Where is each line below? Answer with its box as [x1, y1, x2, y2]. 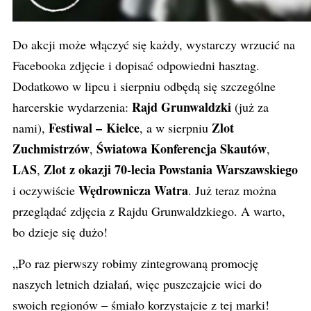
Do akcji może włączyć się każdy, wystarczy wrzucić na [12, 36, 295, 53]
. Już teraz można [188, 182, 276, 199]
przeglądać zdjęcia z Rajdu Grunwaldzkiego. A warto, [12, 203, 285, 219]
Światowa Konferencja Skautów [96, 140, 267, 158]
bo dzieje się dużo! [12, 224, 108, 240]
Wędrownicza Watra [78, 181, 188, 199]
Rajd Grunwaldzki [132, 98, 231, 116]
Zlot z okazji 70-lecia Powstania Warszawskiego [44, 160, 298, 178]
